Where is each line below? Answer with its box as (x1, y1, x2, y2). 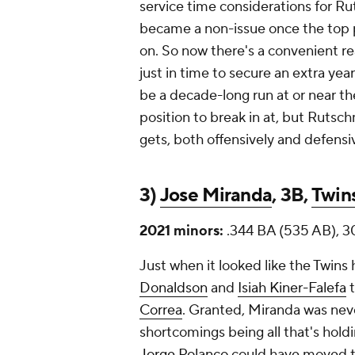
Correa (139, 301, 182, 320)
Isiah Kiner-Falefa (238, 279, 346, 298)
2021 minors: (139, 222, 223, 241)
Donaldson (139, 279, 208, 298)
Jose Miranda (159, 183, 273, 208)
